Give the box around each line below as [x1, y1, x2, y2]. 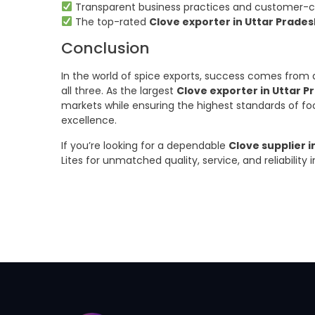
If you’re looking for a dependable [61, 138, 229, 153]
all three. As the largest [61, 84, 176, 98]
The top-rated [72, 15, 149, 30]
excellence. [61, 113, 117, 128]
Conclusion [61, 37, 150, 60]
